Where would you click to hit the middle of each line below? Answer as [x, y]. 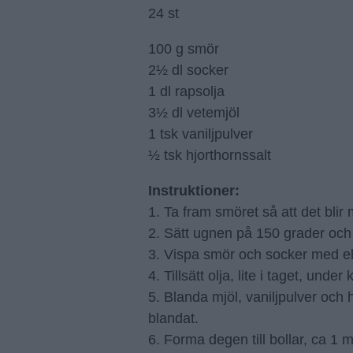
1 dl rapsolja [186, 91]
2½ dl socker [188, 70]
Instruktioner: [194, 191]
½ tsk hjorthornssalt [210, 155]
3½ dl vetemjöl [194, 113]
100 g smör [184, 49]
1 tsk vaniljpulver [201, 134]
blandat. [173, 318]
